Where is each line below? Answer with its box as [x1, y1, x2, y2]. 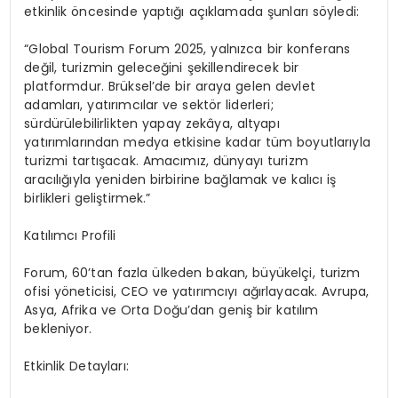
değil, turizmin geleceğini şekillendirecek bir [24, 59, 299, 77]
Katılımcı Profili [24, 227, 116, 245]
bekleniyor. [24, 320, 92, 338]
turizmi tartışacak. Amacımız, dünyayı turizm [24, 152, 308, 171]
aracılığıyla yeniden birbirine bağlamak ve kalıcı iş [24, 171, 337, 189]
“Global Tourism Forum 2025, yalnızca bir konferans [24, 40, 351, 59]
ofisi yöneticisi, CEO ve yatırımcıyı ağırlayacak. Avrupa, [24, 283, 370, 301]
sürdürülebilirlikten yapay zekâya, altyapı [24, 115, 280, 133]
